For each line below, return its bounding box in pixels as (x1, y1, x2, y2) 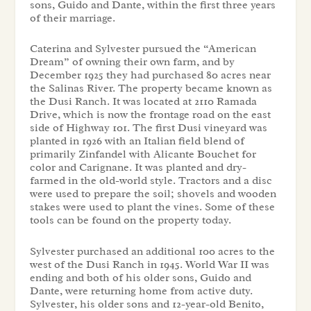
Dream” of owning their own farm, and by (29, 55, 235, 69)
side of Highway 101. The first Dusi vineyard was (29, 121, 267, 135)
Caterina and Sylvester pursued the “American (29, 42, 256, 56)
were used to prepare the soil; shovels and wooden (29, 187, 276, 201)
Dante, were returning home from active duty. (29, 283, 253, 298)
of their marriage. (29, 10, 115, 25)
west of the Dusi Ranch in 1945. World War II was (29, 257, 269, 271)
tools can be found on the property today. (29, 213, 231, 228)
